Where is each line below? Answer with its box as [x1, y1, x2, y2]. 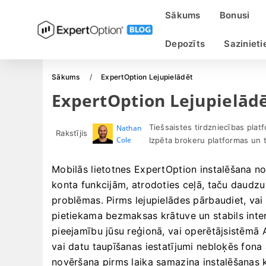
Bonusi [219, 9, 250, 21]
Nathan [116, 123, 142, 133]
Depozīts [165, 38, 205, 49]
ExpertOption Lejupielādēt [101, 72, 193, 81]
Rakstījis [56, 128, 88, 138]
